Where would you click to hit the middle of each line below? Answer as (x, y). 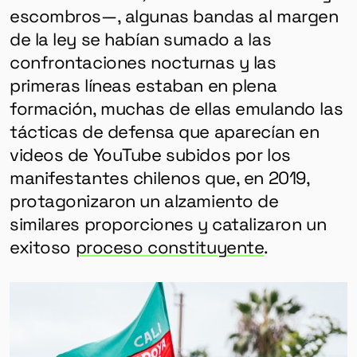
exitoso (42, 246)
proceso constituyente (170, 246)
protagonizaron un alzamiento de (144, 200)
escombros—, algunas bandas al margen (174, 15)
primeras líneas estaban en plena (143, 84)
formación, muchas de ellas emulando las (176, 107)
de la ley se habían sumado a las (140, 38)
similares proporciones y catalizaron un (168, 223)
